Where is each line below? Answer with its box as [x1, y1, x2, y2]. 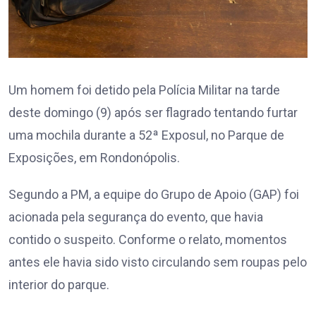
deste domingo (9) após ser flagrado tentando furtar [8, 105, 298, 121]
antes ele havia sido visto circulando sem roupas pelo [8, 255, 307, 270]
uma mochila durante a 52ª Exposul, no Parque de [8, 128, 284, 143]
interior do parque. [8, 277, 109, 293]
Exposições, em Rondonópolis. [8, 150, 180, 166]
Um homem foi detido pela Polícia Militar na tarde [8, 83, 280, 98]
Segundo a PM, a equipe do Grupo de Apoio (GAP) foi [8, 187, 299, 202]
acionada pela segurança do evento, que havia [8, 209, 263, 225]
